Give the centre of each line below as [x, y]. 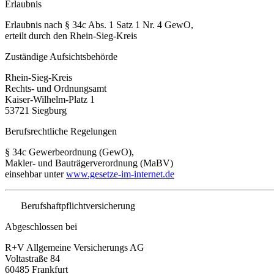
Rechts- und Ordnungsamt [56, 88]
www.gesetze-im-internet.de [120, 174]
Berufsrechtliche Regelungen [61, 131]
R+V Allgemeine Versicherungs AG [75, 247]
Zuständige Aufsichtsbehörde [61, 56]
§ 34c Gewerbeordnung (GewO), [69, 152]
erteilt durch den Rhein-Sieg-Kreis [71, 35]
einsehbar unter [34, 174]
